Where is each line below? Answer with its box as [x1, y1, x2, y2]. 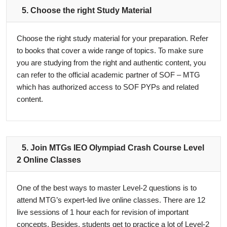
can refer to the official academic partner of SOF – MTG [17, 70, 200, 79]
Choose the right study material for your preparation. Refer [17, 33, 208, 43]
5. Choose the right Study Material [22, 6, 152, 15]
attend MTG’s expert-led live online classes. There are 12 [17, 195, 205, 204]
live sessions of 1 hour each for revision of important [17, 207, 188, 216]
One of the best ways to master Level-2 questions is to [17, 183, 197, 192]
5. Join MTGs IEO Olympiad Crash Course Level [22, 143, 205, 152]
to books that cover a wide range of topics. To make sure [17, 46, 203, 55]
